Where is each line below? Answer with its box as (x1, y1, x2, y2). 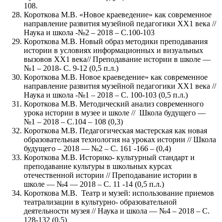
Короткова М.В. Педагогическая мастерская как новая (24, 126, 207, 135)
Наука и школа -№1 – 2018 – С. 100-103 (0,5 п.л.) (24, 91, 188, 100)
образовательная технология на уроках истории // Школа (24, 135, 216, 144)
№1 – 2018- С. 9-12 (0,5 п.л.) (24, 64, 118, 73)
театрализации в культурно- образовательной (24, 198, 177, 207)
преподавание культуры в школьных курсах (24, 162, 172, 171)
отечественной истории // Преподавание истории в (24, 171, 197, 180)
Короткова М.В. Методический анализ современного (24, 100, 204, 109)
